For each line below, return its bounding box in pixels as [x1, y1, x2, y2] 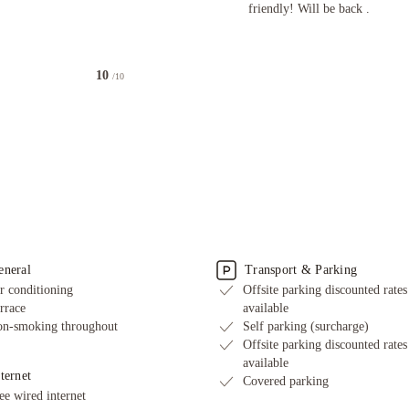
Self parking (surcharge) [243, 320, 369, 333]
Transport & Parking [245, 263, 358, 277]
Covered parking [243, 374, 329, 388]
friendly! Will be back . [248, 2, 370, 16]
